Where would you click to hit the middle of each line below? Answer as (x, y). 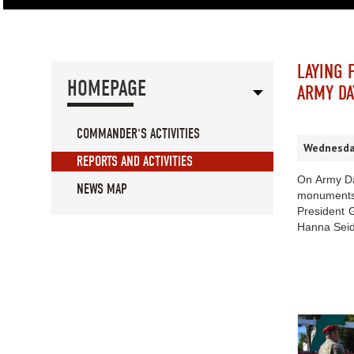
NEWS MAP (102, 190)
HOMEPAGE (107, 89)
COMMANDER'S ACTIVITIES (138, 134)
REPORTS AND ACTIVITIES (135, 162)
